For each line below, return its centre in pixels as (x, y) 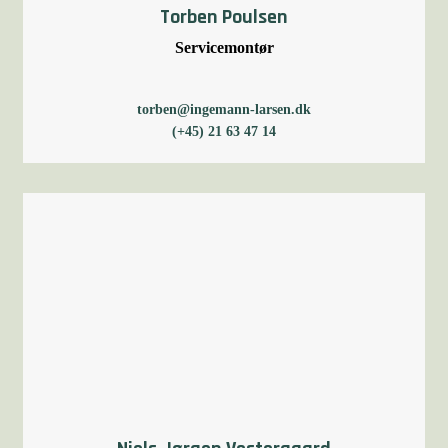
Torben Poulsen (224, 17)
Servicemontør (224, 47)
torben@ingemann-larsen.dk (224, 109)
